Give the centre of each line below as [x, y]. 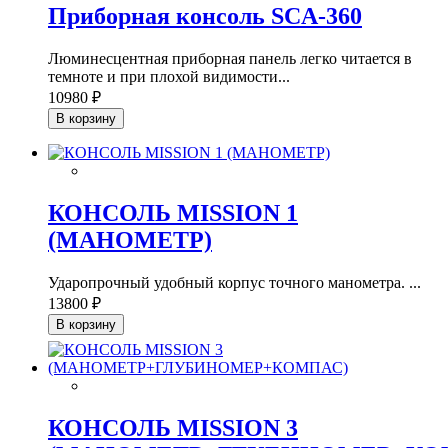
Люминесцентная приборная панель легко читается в [230, 58]
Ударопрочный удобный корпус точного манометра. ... [234, 282]
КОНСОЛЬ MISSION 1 [173, 212]
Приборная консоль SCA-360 [205, 15]
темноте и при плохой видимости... [169, 76]
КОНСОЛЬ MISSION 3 [173, 427]
